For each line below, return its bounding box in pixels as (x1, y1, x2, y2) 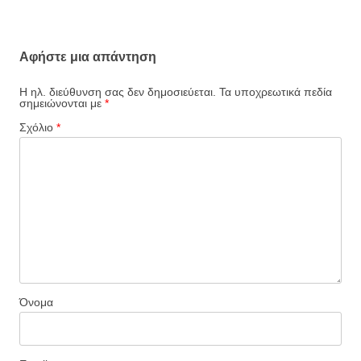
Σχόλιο (19, 121, 56, 134)
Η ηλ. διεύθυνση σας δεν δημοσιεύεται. (19, 85, 216, 98)
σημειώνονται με (19, 97, 105, 110)
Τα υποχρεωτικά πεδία (219, 85, 332, 98)
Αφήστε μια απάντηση (19, 50, 156, 64)
